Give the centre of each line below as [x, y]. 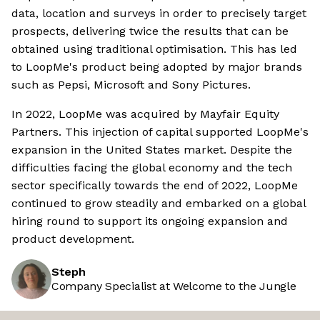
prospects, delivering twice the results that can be [150, 31]
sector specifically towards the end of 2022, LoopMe [155, 186]
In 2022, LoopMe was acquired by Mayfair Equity [145, 114]
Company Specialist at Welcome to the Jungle [174, 286]
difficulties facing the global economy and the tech [152, 168]
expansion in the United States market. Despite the [152, 150]
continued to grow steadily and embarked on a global [159, 204]
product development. [73, 239]
